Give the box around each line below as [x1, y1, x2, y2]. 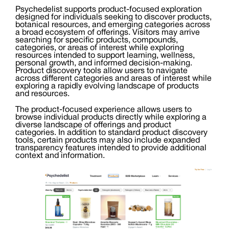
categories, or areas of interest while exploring [15, 44, 184, 52]
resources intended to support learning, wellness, [15, 52, 195, 60]
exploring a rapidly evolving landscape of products [15, 83, 199, 90]
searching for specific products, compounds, [15, 37, 178, 44]
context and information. [15, 152, 105, 160]
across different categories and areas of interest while [15, 75, 212, 83]
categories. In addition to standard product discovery [15, 129, 208, 137]
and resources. [15, 90, 70, 98]
